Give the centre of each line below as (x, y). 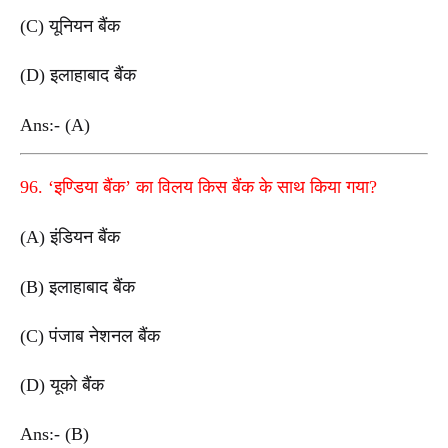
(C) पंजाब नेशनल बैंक (90, 335)
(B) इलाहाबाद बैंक (77, 286)
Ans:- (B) (57, 434)
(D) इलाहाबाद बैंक (78, 75)
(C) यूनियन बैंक (70, 25)
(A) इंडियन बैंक (70, 237)
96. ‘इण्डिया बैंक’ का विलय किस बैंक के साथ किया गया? (198, 187)
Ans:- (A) (57, 124)
